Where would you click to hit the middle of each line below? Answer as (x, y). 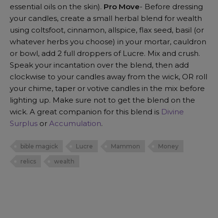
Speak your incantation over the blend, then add (99, 65)
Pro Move (122, 6)
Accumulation (75, 123)
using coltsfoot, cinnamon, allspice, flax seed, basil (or (107, 30)
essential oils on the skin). (57, 6)
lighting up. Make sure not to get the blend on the (102, 100)
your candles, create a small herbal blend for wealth (106, 18)
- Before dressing (171, 6)
